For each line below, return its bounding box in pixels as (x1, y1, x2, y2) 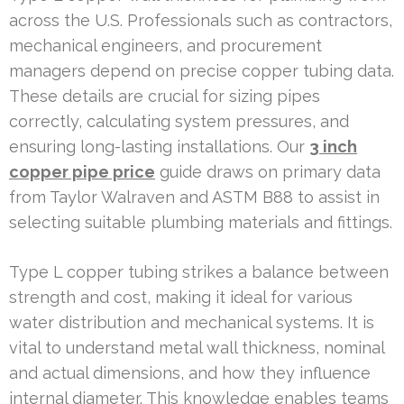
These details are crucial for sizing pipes (9, 86, 320, 106)
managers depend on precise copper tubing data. (9, 60, 394, 80)
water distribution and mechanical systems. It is (9, 312, 374, 332)
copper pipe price (9, 161, 155, 181)
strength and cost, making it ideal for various (9, 287, 353, 307)
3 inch (309, 136, 357, 156)
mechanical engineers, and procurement (9, 35, 322, 55)
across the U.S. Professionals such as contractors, (9, 10, 392, 30)
